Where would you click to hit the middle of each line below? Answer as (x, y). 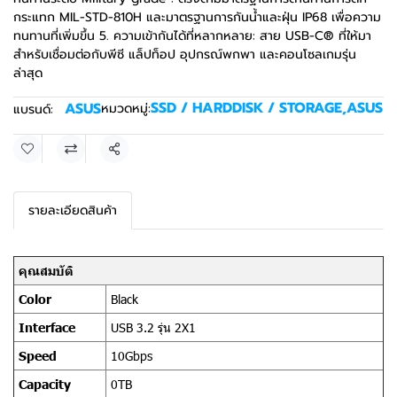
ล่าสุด (28, 73)
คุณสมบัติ (46, 270)
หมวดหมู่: (126, 109)
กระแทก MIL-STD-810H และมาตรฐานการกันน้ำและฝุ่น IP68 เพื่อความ (197, 17)
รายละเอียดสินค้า (73, 210)
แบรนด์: (33, 109)
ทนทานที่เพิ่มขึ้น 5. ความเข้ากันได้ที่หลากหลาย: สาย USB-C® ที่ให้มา (192, 36)
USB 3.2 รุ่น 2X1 (153, 327)
